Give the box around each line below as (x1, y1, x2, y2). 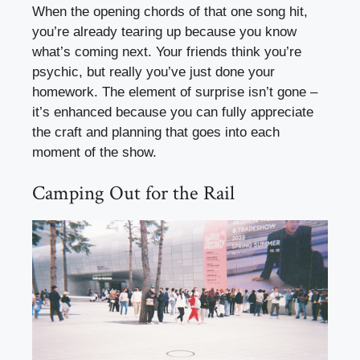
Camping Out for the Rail (32, 180, 235, 207)
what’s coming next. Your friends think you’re (32, 43, 301, 59)
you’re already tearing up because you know (32, 23, 297, 39)
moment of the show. (32, 144, 157, 160)
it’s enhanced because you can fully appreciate (32, 104, 313, 120)
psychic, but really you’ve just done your (32, 63, 275, 80)
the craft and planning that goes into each (32, 124, 280, 140)
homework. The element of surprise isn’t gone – (32, 84, 317, 100)
